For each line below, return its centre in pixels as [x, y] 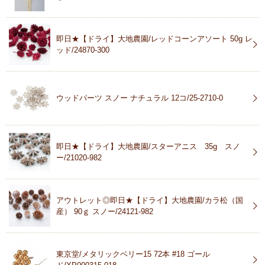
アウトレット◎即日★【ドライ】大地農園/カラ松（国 [150, 201]
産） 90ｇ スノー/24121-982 [105, 212]
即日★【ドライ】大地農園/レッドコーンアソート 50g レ [154, 39]
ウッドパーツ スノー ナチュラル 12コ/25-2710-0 [140, 98]
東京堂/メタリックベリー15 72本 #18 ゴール [133, 254]
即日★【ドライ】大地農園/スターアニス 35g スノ [148, 147]
